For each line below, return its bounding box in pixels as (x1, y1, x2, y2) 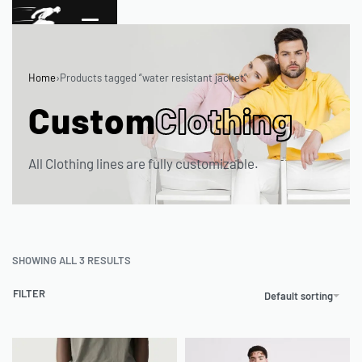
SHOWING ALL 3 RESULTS (12, 254, 131, 267)
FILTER (13, 287, 45, 301)
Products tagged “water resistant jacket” (60, 71, 247, 84)
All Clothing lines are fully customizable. (28, 155, 259, 171)
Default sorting (264, 288, 333, 302)
